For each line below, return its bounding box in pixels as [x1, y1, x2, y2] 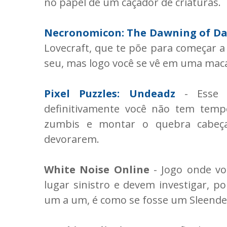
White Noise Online [44, 163, 149, 177]
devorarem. [44, 132, 99, 146]
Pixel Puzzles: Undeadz [44, 87, 175, 101]
